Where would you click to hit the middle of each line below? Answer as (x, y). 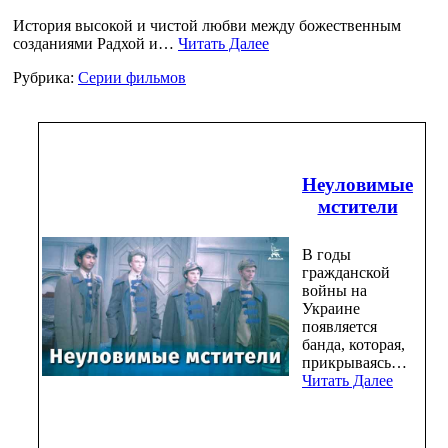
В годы (326, 255)
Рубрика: (45, 77)
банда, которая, (353, 345)
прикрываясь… (354, 363)
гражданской (346, 273)
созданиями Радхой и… (95, 43)
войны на (334, 291)
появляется (339, 327)
